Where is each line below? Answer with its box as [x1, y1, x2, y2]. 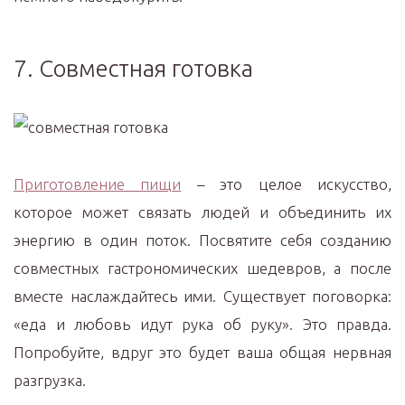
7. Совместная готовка [14, 55, 253, 81]
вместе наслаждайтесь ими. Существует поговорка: [14, 287, 391, 305]
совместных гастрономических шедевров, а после [14, 259, 391, 277]
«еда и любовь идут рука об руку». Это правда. [14, 316, 391, 333]
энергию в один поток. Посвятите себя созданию [14, 231, 391, 249]
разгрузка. [14, 372, 86, 389]
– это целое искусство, [181, 175, 392, 193]
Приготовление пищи [14, 175, 182, 193]
